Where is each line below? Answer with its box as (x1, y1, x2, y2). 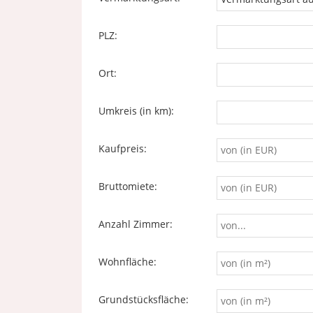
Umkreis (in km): (99, 104, 174, 117)
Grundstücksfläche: (99, 293, 189, 306)
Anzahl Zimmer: (99, 217, 173, 231)
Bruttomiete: (99, 180, 157, 193)
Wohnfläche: (99, 255, 156, 268)
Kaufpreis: (99, 142, 147, 155)
